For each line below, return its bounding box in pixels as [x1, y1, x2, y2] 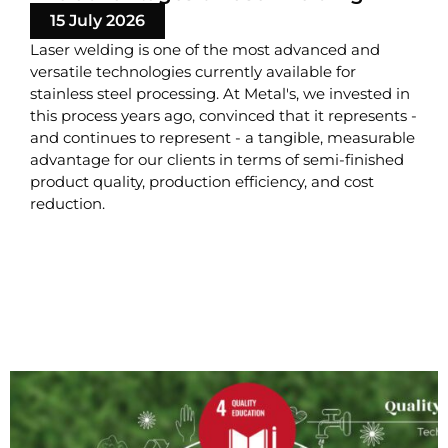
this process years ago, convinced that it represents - [30, 106, 417, 126]
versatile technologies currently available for [30, 62, 356, 82]
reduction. [30, 194, 105, 214]
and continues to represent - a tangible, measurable [30, 128, 415, 148]
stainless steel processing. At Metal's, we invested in [30, 84, 410, 104]
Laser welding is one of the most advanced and [30, 40, 380, 60]
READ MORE [50, 321, 158, 342]
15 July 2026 [50, 11, 145, 31]
